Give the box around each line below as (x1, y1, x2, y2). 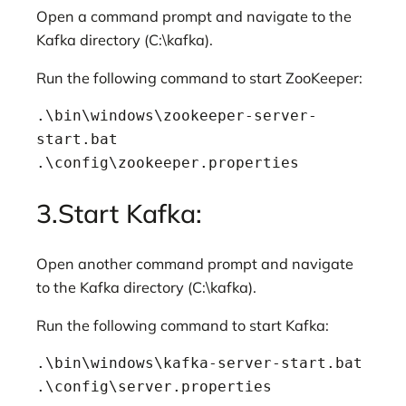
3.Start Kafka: (36, 197, 202, 230)
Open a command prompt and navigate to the (36, 6, 352, 25)
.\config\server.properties (36, 378, 272, 396)
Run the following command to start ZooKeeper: (36, 69, 362, 88)
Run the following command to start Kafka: (36, 316, 329, 334)
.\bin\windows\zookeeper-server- (36, 107, 317, 125)
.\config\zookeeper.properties (36, 154, 299, 172)
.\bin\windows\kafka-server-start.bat (36, 354, 362, 372)
